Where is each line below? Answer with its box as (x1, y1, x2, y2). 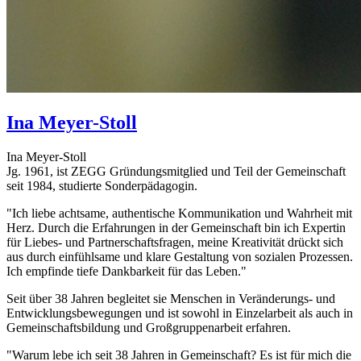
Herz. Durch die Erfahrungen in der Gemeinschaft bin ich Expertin (6, 220, 346, 234)
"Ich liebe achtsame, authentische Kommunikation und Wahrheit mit (6, 205, 352, 220)
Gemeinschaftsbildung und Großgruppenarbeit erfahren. (6, 320, 291, 334)
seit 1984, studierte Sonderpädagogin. (6, 178, 197, 193)
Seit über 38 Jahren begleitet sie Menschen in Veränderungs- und (6, 291, 335, 305)
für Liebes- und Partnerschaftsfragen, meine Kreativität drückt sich (6, 234, 343, 249)
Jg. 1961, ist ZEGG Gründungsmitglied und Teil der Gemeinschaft (6, 164, 346, 178)
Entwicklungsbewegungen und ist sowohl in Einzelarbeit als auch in (6, 305, 353, 320)
